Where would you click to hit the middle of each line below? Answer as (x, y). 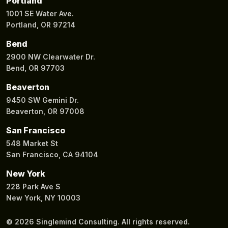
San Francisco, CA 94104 (52, 154)
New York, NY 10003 (43, 197)
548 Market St (32, 143)
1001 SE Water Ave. (40, 13)
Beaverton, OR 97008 (45, 111)
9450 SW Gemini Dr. (42, 100)
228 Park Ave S (33, 186)
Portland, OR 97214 (41, 24)
